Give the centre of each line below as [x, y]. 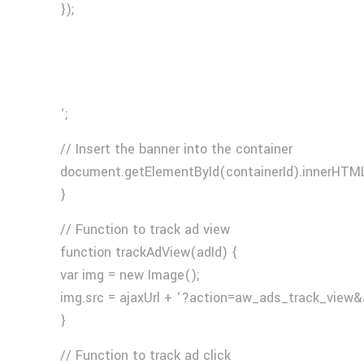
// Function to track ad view [145, 230]
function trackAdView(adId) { [149, 252]
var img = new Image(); [130, 275]
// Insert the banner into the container [177, 149]
